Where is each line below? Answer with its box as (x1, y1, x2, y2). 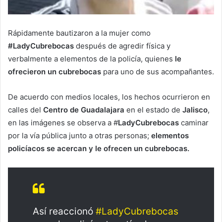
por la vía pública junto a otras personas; (8, 131, 151, 141)
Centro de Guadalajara (43, 105, 124, 115)
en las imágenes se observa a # (8, 118, 118, 128)
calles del (8, 105, 43, 115)
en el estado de (124, 105, 182, 115)
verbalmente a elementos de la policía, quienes (8, 54, 175, 64)
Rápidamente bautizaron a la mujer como (8, 28, 151, 38)
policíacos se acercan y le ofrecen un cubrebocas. (8, 144, 189, 154)
